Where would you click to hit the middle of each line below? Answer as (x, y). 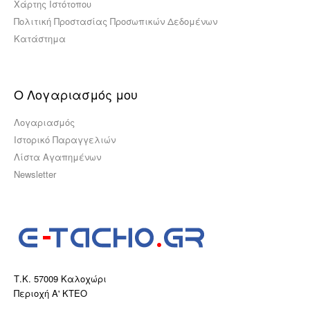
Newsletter (35, 174)
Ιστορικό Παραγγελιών (65, 139)
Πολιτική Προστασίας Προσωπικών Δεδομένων (116, 21)
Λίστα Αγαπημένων (57, 157)
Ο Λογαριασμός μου (76, 94)
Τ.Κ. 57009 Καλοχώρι (60, 279)
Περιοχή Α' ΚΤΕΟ (51, 293)
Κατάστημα (40, 38)
